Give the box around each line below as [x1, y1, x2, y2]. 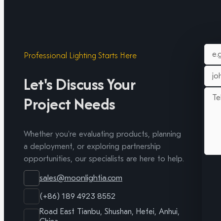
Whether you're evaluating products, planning [24, 129, 181, 139]
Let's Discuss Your [24, 72, 135, 96]
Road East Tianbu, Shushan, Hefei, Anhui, [39, 207, 180, 216]
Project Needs [24, 92, 115, 115]
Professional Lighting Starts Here [24, 49, 137, 61]
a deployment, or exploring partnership [24, 142, 161, 151]
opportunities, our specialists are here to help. [24, 154, 184, 163]
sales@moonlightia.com [39, 173, 122, 183]
